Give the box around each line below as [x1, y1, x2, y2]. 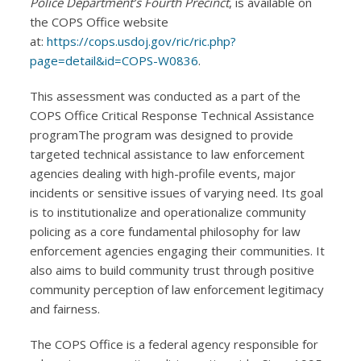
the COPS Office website [30, 13, 169, 30]
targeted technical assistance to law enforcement [30, 145, 305, 162]
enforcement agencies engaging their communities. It [30, 242, 326, 259]
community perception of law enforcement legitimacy [30, 280, 325, 297]
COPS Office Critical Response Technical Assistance [30, 106, 315, 123]
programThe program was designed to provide [30, 126, 294, 143]
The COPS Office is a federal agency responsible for [30, 335, 319, 352]
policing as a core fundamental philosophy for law [30, 222, 301, 239]
